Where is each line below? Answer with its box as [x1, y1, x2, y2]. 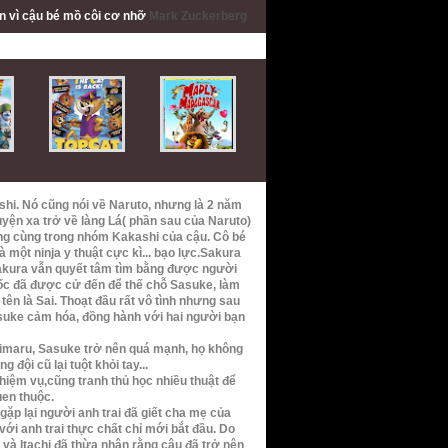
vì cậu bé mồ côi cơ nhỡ [8, 9, 149, 23]
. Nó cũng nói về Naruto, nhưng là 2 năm [16, 198, 242, 212]
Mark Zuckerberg [148, 9, 247, 23]
